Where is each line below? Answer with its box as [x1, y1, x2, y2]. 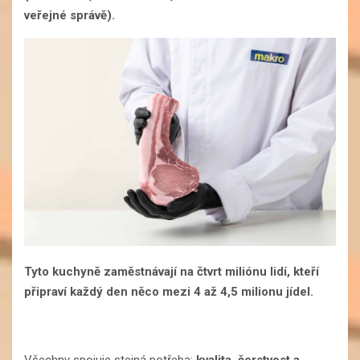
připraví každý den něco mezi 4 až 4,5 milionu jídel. [24, 284, 313, 300]
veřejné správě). [24, 8, 115, 23]
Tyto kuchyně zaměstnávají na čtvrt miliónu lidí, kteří [24, 264, 319, 280]
